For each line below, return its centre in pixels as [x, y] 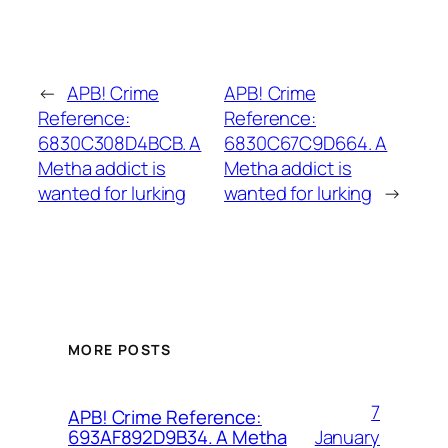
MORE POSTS [119, 349]
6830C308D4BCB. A [120, 143]
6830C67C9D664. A [306, 143]
